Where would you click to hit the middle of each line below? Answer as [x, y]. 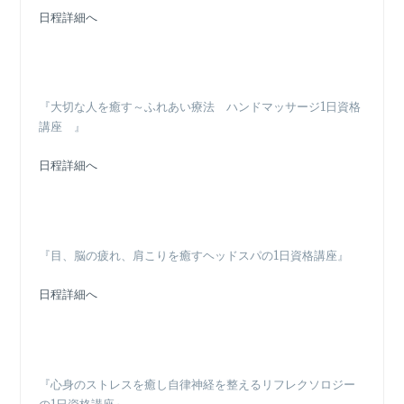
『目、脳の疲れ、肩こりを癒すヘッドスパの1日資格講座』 [194, 255]
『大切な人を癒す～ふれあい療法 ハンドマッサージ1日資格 [200, 107]
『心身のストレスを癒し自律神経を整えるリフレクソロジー [197, 384]
